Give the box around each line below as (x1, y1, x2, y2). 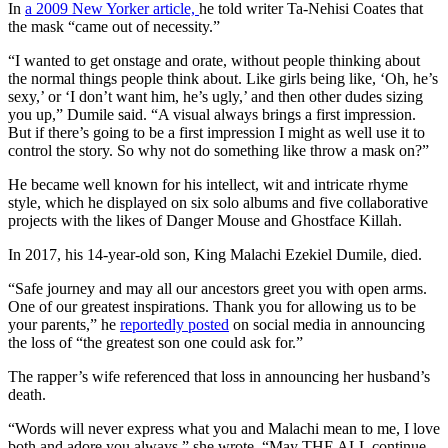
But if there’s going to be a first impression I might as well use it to (8, 123, 425, 141)
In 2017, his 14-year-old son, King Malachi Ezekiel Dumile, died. (8, 245, 422, 263)
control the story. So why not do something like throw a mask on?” (8, 141, 429, 159)
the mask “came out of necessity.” (8, 17, 220, 35)
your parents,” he (8, 315, 120, 333)
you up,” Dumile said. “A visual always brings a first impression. (8, 105, 416, 123)
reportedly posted (120, 315, 229, 333)
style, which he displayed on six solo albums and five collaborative (8, 193, 428, 211)
